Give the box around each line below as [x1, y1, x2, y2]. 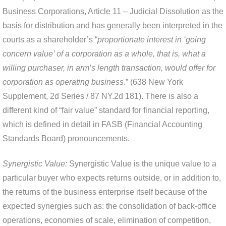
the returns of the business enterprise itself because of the [3, 188, 207, 197]
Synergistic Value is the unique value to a [69, 159, 216, 168]
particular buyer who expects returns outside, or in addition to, [3, 174, 221, 183]
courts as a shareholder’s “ [3, 35, 97, 44]
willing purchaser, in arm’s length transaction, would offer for [3, 64, 215, 73]
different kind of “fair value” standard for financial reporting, [3, 106, 209, 115]
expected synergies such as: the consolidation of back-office [3, 202, 216, 211]
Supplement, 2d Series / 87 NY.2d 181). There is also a [3, 92, 198, 101]
